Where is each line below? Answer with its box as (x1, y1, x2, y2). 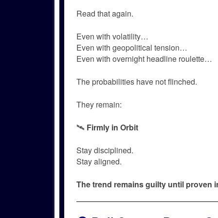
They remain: (76, 98, 122, 110)
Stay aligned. (76, 155, 122, 167)
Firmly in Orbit (87, 121, 138, 133)
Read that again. (76, 7, 133, 19)
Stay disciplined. (76, 144, 133, 156)
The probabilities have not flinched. (76, 75, 197, 87)
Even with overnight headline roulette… (76, 53, 212, 64)
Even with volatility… (76, 30, 148, 42)
